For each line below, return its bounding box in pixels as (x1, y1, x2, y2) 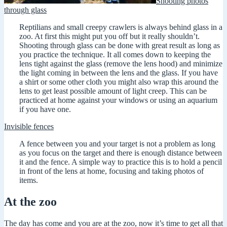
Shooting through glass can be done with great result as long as (19, 41, 220, 50)
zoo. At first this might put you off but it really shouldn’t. (19, 31, 200, 41)
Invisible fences (4, 122, 54, 131)
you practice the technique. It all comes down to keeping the (19, 50, 211, 59)
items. (19, 175, 38, 184)
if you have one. (19, 104, 71, 113)
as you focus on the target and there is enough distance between (19, 148, 222, 157)
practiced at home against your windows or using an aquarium (19, 95, 217, 104)
